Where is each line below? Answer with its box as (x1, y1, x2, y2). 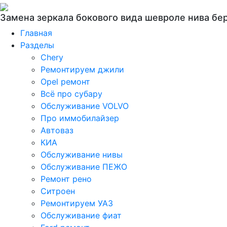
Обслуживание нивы (41, 149, 123, 160)
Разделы (20, 40, 54, 50)
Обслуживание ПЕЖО (41, 162, 127, 172)
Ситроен (41, 186, 75, 196)
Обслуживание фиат (41, 210, 122, 220)
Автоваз (41, 125, 73, 135)
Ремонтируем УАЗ (41, 198, 113, 208)
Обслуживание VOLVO (41, 101, 129, 111)
